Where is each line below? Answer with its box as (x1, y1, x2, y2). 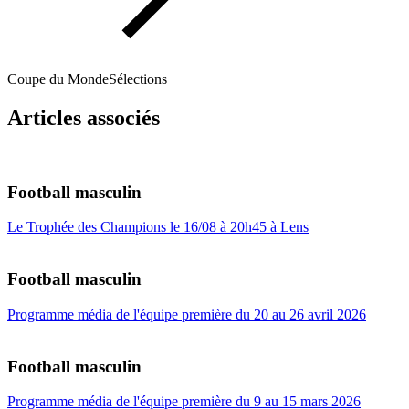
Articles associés (7, 106, 160, 131)
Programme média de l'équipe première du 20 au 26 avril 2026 (7, 306, 366, 322)
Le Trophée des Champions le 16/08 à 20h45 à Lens (7, 219, 309, 236)
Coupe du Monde (7, 71, 109, 88)
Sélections (109, 71, 167, 88)
